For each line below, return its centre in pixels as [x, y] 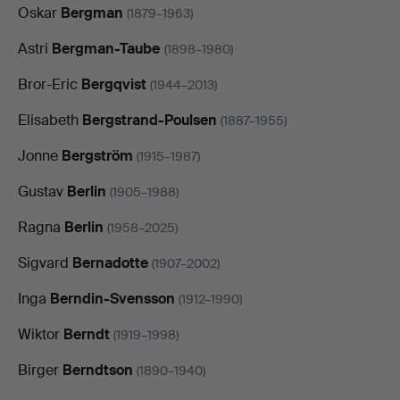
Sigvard [45, 262]
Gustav [42, 191]
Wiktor [41, 334]
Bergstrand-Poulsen [150, 120]
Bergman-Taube [106, 48]
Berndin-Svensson [112, 298]
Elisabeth [50, 120]
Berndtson [98, 370]
